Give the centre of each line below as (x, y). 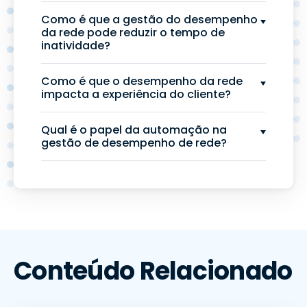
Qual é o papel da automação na (134, 130)
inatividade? (76, 46)
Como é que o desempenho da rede (142, 81)
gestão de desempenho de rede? (134, 143)
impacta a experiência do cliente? (136, 94)
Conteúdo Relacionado (153, 271)
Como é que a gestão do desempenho (149, 20)
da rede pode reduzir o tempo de (133, 33)
